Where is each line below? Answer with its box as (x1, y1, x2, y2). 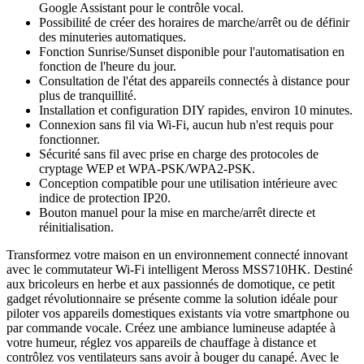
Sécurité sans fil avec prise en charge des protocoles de (39, 146, 318, 161)
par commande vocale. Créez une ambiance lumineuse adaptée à (6, 320, 336, 335)
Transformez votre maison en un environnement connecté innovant (6, 247, 348, 262)
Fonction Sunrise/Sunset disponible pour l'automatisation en (39, 44, 344, 58)
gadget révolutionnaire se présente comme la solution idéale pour (6, 291, 337, 305)
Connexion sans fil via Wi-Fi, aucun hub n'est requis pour (39, 117, 333, 132)
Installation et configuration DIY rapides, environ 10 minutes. (39, 102, 353, 117)
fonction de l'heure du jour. (39, 58, 176, 73)
